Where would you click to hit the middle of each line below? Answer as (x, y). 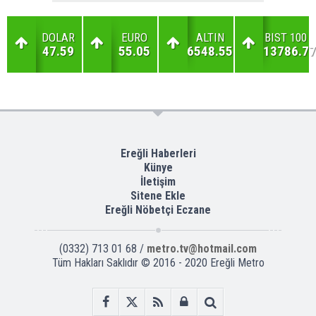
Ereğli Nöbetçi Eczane (158, 210)
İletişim (158, 182)
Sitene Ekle (158, 196)
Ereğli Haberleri (158, 154)
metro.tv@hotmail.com (202, 249)
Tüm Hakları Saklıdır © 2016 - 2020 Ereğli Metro (158, 263)
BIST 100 (286, 38)
